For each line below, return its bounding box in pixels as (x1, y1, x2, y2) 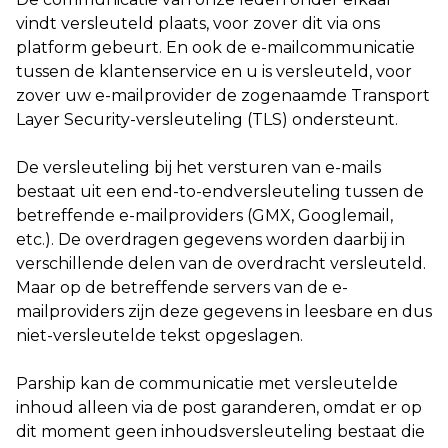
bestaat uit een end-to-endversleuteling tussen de (16, 182, 424, 201)
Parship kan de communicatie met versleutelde (16, 374, 398, 393)
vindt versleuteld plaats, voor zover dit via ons (16, 14, 380, 33)
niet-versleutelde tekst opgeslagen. (16, 326, 303, 345)
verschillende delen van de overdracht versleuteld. (16, 254, 426, 273)
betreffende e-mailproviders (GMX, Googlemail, (16, 206, 393, 225)
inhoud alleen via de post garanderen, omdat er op (16, 398, 422, 417)
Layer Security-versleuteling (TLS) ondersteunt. (16, 110, 398, 129)
